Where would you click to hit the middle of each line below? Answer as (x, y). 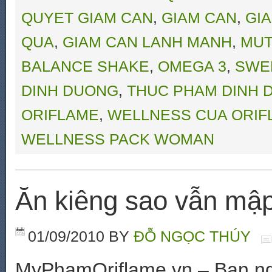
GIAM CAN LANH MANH (147, 42)
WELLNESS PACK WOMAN (118, 139)
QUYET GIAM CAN (87, 18)
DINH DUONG (70, 90)
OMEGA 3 (192, 66)
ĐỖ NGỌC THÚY (192, 236)
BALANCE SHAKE (85, 66)
